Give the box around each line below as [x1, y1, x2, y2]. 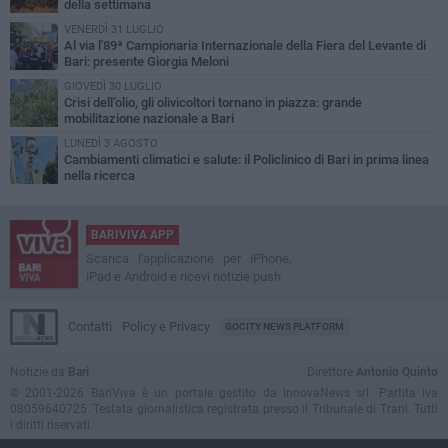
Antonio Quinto [356, 365, 438, 380]
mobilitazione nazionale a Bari [64, 111, 234, 127]
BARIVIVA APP [91, 228, 174, 243]
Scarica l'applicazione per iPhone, [86, 251, 292, 267]
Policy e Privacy [122, 319, 210, 335]
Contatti [68, 319, 112, 335]
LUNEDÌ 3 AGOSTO [64, 137, 158, 151]
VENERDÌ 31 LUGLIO [64, 23, 164, 37]
